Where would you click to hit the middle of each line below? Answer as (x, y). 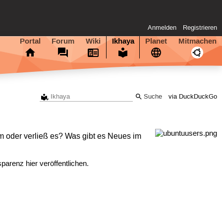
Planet (156, 41)
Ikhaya (123, 41)
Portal (30, 41)
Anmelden (162, 28)
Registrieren (200, 28)
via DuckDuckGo (193, 97)
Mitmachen (197, 41)
